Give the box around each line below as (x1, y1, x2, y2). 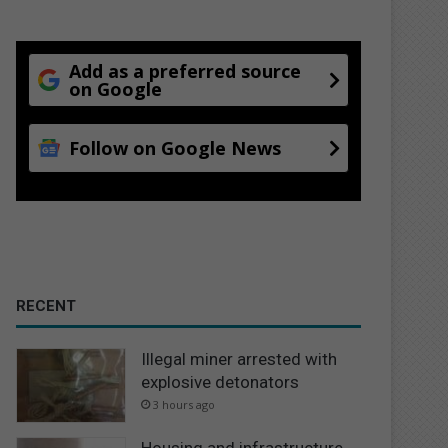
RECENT (16, 296, 77, 315)
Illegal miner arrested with (141, 348, 338, 369)
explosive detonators (141, 371, 300, 392)
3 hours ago (153, 396, 216, 412)
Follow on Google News (69, 135, 282, 160)
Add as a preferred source (69, 58, 302, 83)
